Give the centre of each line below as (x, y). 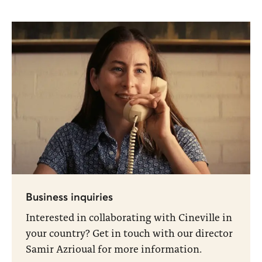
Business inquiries (69, 197)
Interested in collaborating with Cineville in (129, 217)
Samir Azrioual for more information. (114, 249)
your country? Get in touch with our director (129, 233)
